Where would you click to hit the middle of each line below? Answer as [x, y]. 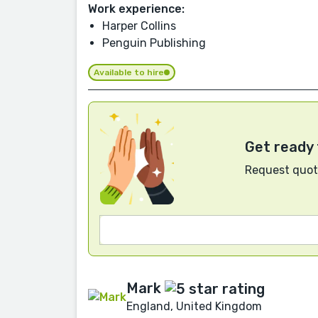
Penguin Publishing [154, 43]
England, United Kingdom [194, 306]
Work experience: [136, 9]
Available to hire [129, 72]
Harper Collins [139, 26]
